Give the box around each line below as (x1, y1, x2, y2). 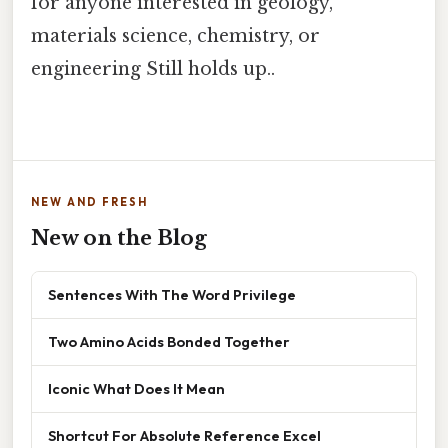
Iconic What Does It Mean (48, 379, 225, 399)
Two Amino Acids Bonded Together (48, 332, 290, 352)
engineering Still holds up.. (31, 58, 275, 81)
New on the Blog (31, 226, 207, 251)
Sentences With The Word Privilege (48, 285, 296, 305)
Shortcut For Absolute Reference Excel (48, 426, 321, 446)
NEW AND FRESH (31, 195, 148, 210)
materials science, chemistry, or (31, 25, 320, 48)
